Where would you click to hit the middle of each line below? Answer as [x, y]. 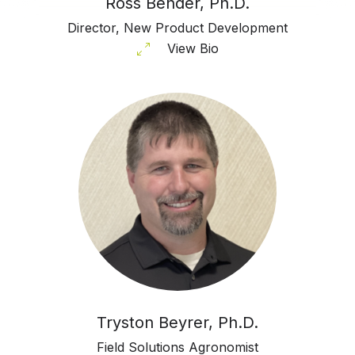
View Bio [193, 48]
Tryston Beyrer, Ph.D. [177, 322]
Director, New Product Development [177, 27]
